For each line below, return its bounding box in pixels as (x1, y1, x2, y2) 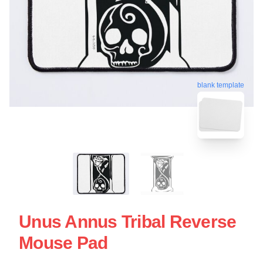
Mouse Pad (19, 232, 108, 252)
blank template (197, 80, 244, 89)
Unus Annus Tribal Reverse (19, 211, 237, 231)
